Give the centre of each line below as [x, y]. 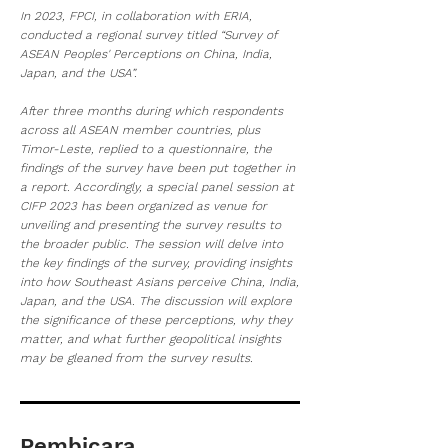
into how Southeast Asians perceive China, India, [159, 282]
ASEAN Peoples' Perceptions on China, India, [146, 54]
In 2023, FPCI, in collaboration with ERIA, [136, 16]
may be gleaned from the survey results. [136, 358]
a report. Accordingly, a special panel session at [157, 187]
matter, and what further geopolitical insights [150, 339]
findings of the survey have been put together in [157, 168]
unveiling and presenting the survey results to [150, 225]
